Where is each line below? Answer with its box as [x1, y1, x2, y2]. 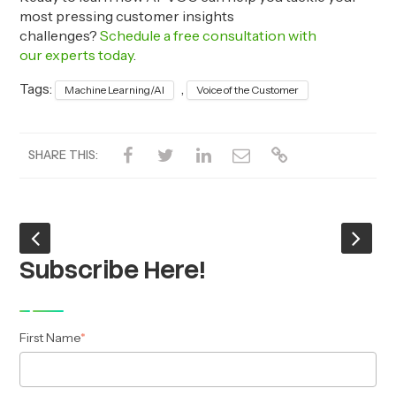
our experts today [19, 46, 134, 65]
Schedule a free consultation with [100, 27, 317, 45]
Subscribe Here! [19, 254, 206, 286]
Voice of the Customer [196, 83, 300, 97]
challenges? [19, 27, 101, 45]
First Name [19, 330, 81, 346]
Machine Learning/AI [65, 83, 165, 97]
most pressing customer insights [19, 7, 235, 26]
